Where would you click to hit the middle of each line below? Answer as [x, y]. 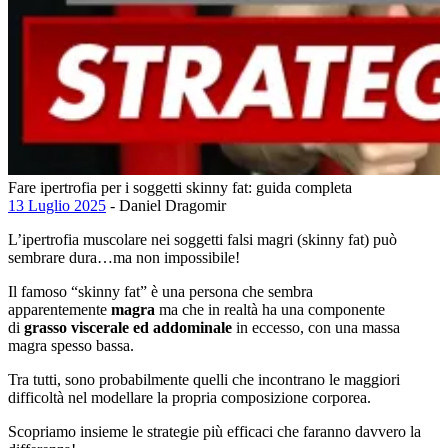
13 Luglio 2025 [57, 205]
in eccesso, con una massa [316, 327]
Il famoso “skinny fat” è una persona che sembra [160, 291]
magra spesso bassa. [71, 345]
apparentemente [57, 309]
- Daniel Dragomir [166, 205]
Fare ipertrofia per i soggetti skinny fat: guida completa [180, 187]
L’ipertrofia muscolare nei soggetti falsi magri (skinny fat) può [202, 239]
